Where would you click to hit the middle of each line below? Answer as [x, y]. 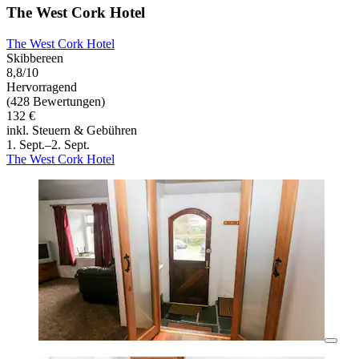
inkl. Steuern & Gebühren [72, 131]
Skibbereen [35, 58]
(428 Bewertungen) [56, 102]
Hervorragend [42, 87]
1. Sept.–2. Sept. [48, 145]
